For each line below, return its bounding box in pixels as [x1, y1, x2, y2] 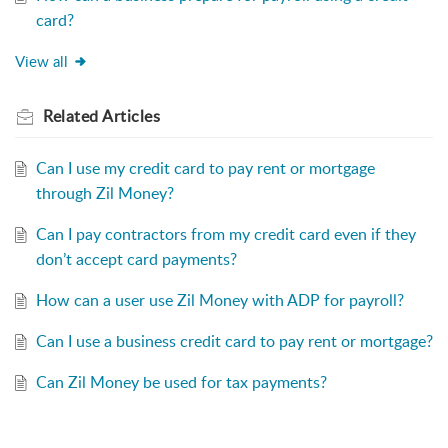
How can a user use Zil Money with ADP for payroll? [35, 289, 404, 312]
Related [43, 105, 102, 128]
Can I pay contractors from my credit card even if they [35, 223, 416, 246]
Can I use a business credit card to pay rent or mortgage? [35, 330, 433, 353]
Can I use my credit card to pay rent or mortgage [35, 157, 375, 180]
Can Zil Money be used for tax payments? [35, 371, 327, 394]
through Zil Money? [35, 182, 174, 205]
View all [15, 51, 68, 72]
